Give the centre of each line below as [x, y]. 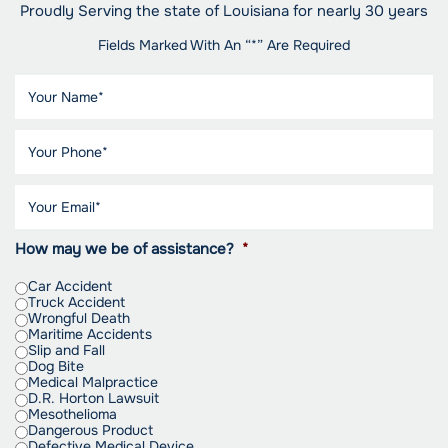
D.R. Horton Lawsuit [93, 398]
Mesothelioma [72, 414]
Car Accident [70, 286]
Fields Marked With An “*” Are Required [224, 45]
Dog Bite [56, 366]
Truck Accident [76, 302]
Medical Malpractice [93, 382]
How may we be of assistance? [124, 249]
